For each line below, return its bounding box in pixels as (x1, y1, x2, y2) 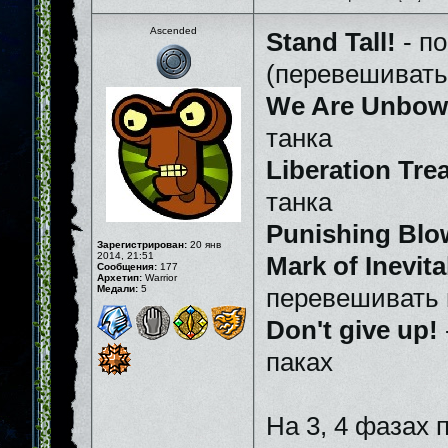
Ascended (149, 25, 197, 36)
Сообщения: (97, 261, 157, 272)
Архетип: (97, 272, 142, 283)
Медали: (97, 283, 138, 294)
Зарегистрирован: (97, 239, 187, 250)
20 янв (187, 239, 221, 250)
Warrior (142, 272, 177, 283)
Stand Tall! (266, 28, 396, 56)
